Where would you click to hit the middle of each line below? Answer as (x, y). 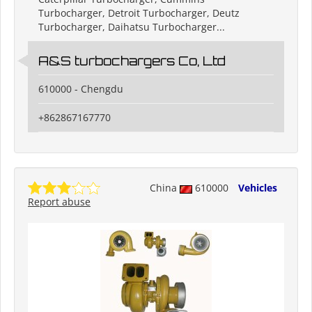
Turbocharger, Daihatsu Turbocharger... (132, 27)
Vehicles (258, 188)
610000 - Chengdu (81, 89)
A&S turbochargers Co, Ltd (132, 61)
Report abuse (59, 202)
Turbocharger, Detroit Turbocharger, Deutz (139, 13)
